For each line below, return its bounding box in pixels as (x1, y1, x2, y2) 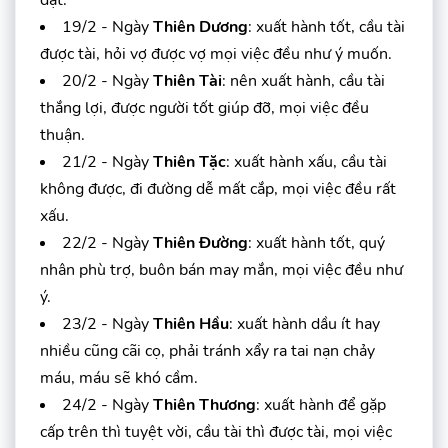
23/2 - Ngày (62, 312, 153, 335)
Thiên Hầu (153, 312, 229, 335)
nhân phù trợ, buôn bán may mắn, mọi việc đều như (40, 258, 403, 281)
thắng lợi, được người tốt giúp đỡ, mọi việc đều (40, 96, 369, 119)
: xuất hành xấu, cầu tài (226, 150, 387, 173)
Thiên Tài (153, 69, 222, 92)
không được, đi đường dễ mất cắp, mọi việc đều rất (40, 177, 396, 200)
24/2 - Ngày (62, 393, 153, 416)
